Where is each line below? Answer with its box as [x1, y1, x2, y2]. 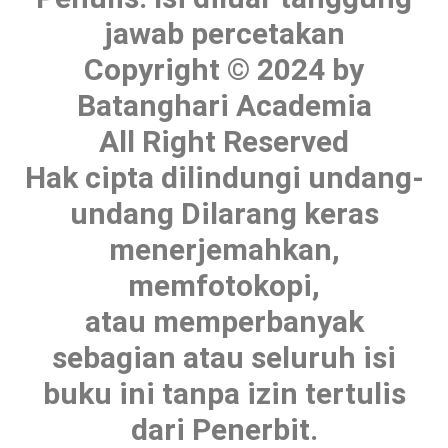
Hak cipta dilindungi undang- [24, 159, 424, 195]
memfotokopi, [128, 267, 320, 303]
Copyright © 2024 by [84, 51, 364, 87]
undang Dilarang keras [69, 195, 379, 231]
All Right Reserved [99, 123, 349, 159]
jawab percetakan [103, 15, 345, 51]
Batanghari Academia [76, 87, 372, 123]
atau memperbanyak [84, 303, 364, 339]
